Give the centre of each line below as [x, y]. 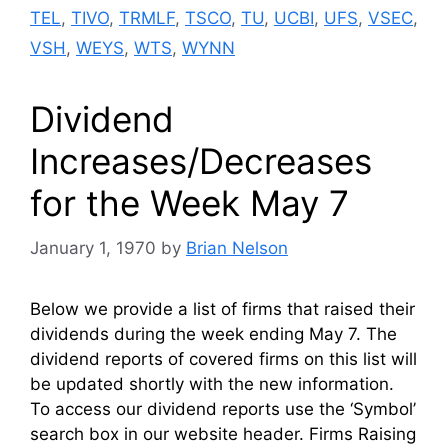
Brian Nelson [237, 247]
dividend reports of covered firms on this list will [223, 358]
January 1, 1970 [93, 247]
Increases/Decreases [201, 161]
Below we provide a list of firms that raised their [222, 308]
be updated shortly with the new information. [212, 383]
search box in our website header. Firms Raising [223, 433]
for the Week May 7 [189, 203]
